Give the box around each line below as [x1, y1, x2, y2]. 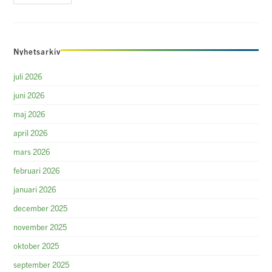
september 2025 [13, 259, 70, 270]
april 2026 [13, 127, 48, 138]
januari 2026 [13, 183, 56, 194]
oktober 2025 [13, 240, 59, 251]
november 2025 [13, 221, 67, 232]
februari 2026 [13, 165, 60, 175]
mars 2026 [13, 146, 50, 157]
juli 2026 [13, 70, 42, 81]
